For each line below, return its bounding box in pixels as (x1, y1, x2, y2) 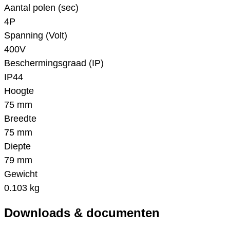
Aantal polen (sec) (4, 3, 79, 13)
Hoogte (4, 86, 34, 97)
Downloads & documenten (4, 205, 160, 220)
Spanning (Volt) (4, 30, 67, 41)
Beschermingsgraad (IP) (4, 58, 104, 69)
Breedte (4, 113, 36, 124)
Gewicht (4, 169, 37, 180)
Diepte (4, 141, 31, 152)
